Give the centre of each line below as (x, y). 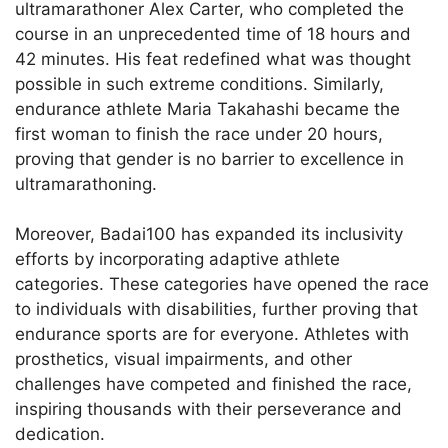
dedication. (60, 434)
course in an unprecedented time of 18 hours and (213, 33)
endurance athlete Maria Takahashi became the (207, 108)
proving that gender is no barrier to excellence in (209, 158)
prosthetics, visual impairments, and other (183, 359)
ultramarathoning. (86, 183)
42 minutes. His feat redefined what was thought (213, 58)
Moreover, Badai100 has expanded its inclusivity (209, 234)
